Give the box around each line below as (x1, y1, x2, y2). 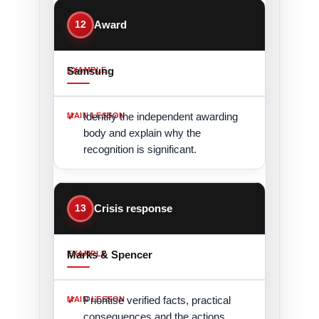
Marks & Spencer (67, 248, 153, 261)
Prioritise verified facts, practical (83, 293, 231, 306)
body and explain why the (83, 126, 202, 139)
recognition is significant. (83, 142, 197, 155)
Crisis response (94, 202, 173, 214)
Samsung (67, 64, 115, 77)
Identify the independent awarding (83, 110, 239, 122)
